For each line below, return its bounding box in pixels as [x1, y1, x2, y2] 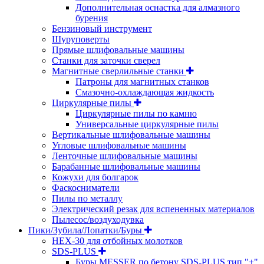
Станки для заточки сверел [52, 55, 160, 65]
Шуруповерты [52, 34, 110, 44]
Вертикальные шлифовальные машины [52, 129, 210, 140]
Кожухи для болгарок [52, 171, 138, 182]
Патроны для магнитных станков [75, 76, 209, 87]
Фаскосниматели [52, 182, 120, 193]
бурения [75, 12, 108, 23]
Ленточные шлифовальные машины [52, 150, 197, 161]
